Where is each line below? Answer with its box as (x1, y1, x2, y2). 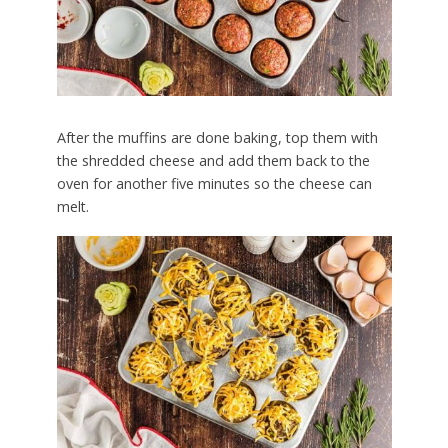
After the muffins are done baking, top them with (56, 127, 378, 147)
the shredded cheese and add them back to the (56, 150, 370, 170)
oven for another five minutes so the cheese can (56, 173, 372, 193)
